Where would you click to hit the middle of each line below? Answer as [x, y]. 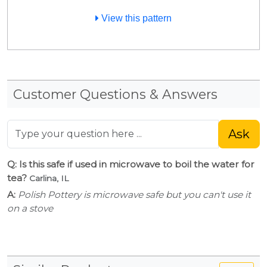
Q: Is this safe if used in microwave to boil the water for [131, 164]
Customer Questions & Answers [115, 94]
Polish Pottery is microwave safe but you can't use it [134, 194]
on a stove [30, 208]
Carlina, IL [49, 178]
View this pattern [135, 18]
